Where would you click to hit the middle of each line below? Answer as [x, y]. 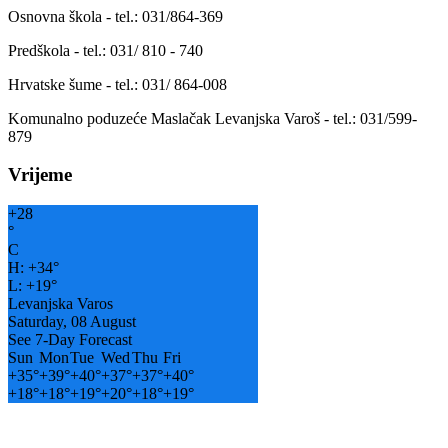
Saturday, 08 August [72, 322]
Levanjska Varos [60, 304]
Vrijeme [40, 175]
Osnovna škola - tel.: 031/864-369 [115, 16]
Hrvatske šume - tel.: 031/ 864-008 [117, 84]
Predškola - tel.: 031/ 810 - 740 [105, 50]
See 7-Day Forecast [70, 340]
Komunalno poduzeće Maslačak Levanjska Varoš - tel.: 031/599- [212, 118]
